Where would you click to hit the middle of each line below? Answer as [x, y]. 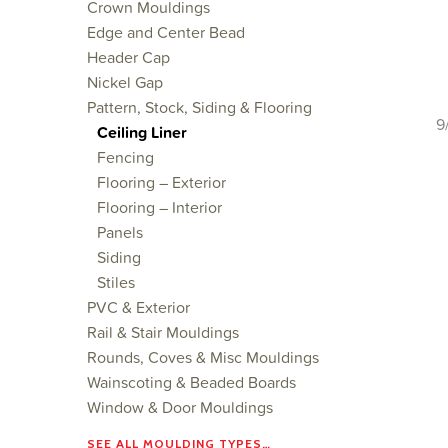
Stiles [116, 282]
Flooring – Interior [159, 207]
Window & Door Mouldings [180, 407]
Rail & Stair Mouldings [163, 332]
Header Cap [128, 57]
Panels [120, 232]
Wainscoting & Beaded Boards [191, 382]
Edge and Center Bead [166, 32]
